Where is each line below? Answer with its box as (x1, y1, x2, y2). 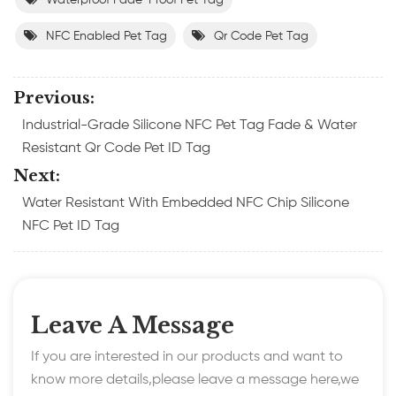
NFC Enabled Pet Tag (46, 29, 167, 42)
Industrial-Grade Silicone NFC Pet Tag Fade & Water (22, 118, 357, 133)
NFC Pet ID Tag (22, 218, 119, 233)
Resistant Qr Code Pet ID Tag (22, 141, 210, 156)
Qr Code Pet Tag (214, 29, 308, 42)
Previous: (13, 88, 95, 108)
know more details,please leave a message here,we (31, 372, 359, 387)
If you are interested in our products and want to (31, 349, 343, 364)
